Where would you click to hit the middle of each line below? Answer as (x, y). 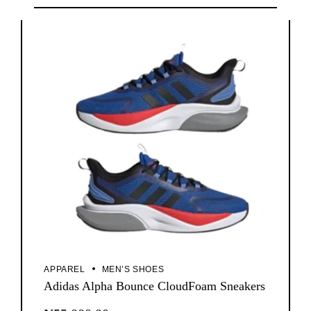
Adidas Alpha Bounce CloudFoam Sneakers (155, 286)
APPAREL (65, 269)
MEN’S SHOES (133, 269)
